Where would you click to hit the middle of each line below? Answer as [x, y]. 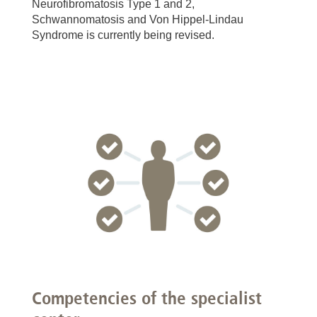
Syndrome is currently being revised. [123, 35]
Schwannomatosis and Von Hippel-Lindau [138, 19]
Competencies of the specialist [147, 298]
